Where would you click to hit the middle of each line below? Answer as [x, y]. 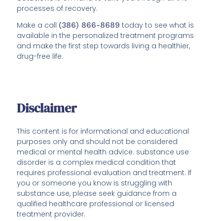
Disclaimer [47, 108]
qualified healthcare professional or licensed [96, 203]
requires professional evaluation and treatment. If [104, 172]
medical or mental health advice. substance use [103, 152]
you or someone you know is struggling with [95, 183]
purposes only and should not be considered [97, 141]
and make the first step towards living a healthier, [104, 46]
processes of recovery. [57, 9]
